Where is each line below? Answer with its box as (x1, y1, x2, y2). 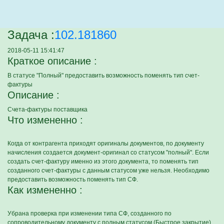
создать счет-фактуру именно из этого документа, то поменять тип (7, 158, 198, 165)
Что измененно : (7, 114, 83, 125)
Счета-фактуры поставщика (7, 106, 87, 113)
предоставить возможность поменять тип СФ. (7, 176, 138, 183)
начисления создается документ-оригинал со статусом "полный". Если (7, 149, 209, 156)
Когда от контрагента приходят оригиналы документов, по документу (7, 140, 204, 147)
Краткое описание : (7, 55, 97, 66)
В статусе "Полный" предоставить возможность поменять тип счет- (7, 72, 199, 79)
